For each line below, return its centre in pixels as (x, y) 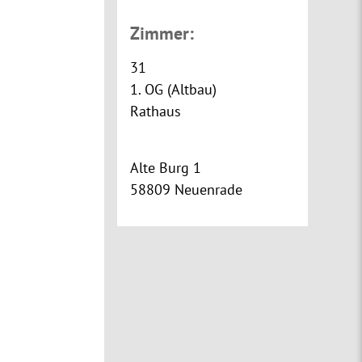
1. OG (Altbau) (174, 89)
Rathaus (156, 111)
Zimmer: (162, 33)
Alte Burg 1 (166, 168)
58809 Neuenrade (187, 189)
